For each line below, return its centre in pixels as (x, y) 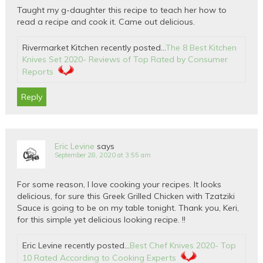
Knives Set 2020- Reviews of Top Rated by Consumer (125, 60)
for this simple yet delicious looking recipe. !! (102, 220)
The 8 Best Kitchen (201, 48)
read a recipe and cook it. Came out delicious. (106, 22)
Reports (38, 72)
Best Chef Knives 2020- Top (183, 246)
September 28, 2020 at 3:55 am (103, 155)
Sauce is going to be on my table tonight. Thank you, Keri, (128, 208)
